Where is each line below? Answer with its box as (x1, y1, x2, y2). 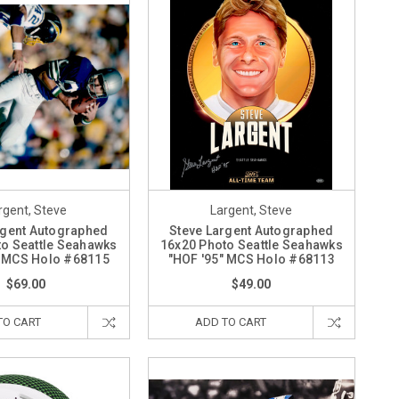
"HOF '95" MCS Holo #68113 (167, 251, 335, 266)
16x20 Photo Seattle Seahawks (159, 237, 343, 252)
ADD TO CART (194, 314, 266, 329)
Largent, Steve (210, 202, 293, 217)
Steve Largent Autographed (169, 223, 334, 238)
